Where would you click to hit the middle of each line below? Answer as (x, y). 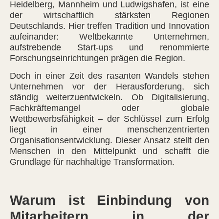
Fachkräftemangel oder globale (109, 108)
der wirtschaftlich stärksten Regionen (109, 15)
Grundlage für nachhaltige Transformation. (92, 162)
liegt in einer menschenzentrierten (109, 130)
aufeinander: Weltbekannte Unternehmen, (109, 36)
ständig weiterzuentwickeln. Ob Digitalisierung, (109, 98)
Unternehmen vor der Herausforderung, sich (109, 87)
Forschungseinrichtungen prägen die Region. (98, 58)
